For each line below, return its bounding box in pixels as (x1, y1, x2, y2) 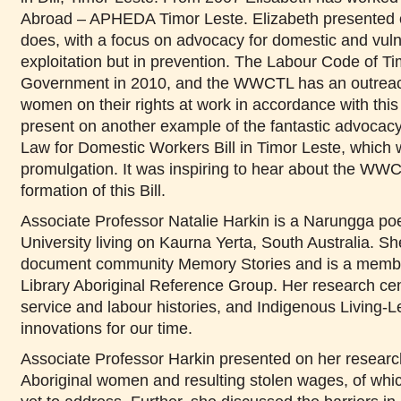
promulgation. (20, 159, 118, 178)
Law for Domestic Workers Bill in (20, 138, 257, 157)
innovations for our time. (20, 319, 197, 337)
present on (20, 116, 101, 135)
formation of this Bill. (20, 181, 166, 200)
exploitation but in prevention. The (20, 52, 267, 71)
